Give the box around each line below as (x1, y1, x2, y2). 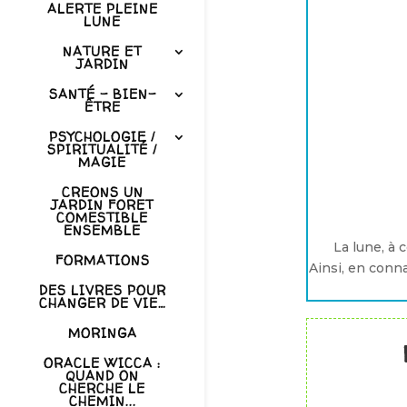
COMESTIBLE (56, 209, 148, 227)
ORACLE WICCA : (44, 354, 161, 372)
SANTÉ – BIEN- (48, 85, 156, 104)
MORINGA (67, 324, 137, 342)
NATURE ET (63, 43, 142, 61)
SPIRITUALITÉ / (47, 141, 157, 159)
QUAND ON (65, 367, 139, 385)
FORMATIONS (55, 252, 150, 270)
